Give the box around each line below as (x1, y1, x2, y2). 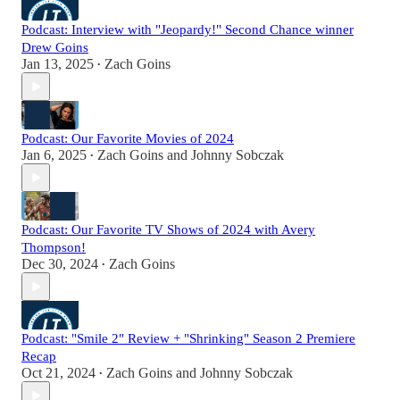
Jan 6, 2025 (21, 147, 87, 163)
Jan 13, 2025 (21, 56, 94, 72)
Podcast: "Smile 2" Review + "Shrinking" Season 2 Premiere (21, 331, 355, 346)
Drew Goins (21, 40, 88, 55)
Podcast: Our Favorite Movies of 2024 (21, 131, 234, 146)
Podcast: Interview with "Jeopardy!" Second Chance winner (21, 22, 354, 37)
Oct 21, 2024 (21, 365, 96, 381)
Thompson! (21, 240, 86, 255)
